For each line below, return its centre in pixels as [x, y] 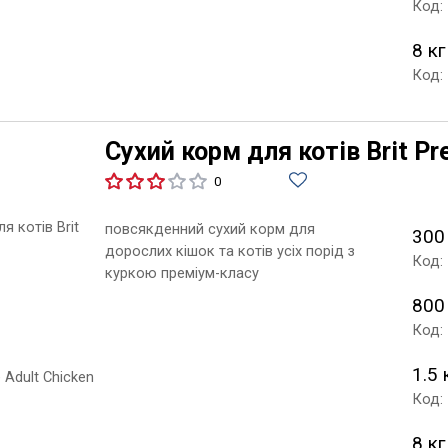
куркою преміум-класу [181, 272]
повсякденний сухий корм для [209, 228]
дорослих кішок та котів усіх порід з [229, 250]
